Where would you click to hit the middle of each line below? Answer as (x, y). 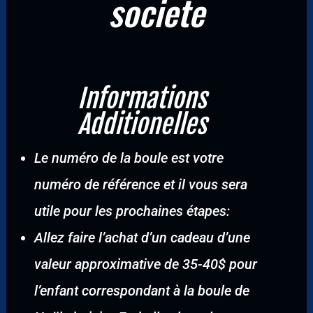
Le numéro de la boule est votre (129, 158)
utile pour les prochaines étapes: (132, 211)
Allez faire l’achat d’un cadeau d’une (142, 238)
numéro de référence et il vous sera (140, 184)
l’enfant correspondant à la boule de (141, 291)
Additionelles (143, 124)
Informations (143, 99)
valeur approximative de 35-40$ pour (145, 264)
